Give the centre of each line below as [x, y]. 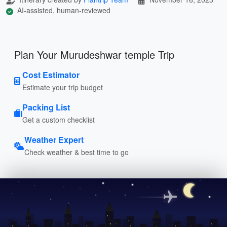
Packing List [46, 107]
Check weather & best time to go [77, 152]
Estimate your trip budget [63, 87]
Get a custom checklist [59, 119]
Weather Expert [54, 139]
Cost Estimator [51, 74]
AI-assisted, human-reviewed [63, 10]
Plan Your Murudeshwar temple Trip [94, 54]
